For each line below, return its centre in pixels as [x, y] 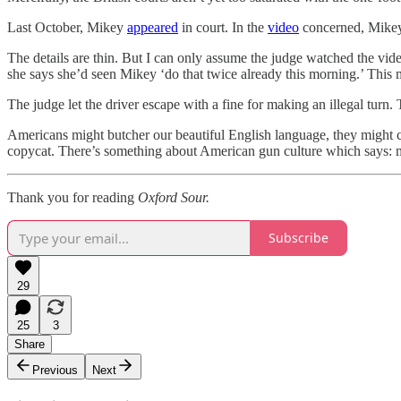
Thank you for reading [73, 197]
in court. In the [223, 27]
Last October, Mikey [67, 27]
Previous [55, 370]
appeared [153, 27]
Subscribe [299, 238]
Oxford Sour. [174, 197]
